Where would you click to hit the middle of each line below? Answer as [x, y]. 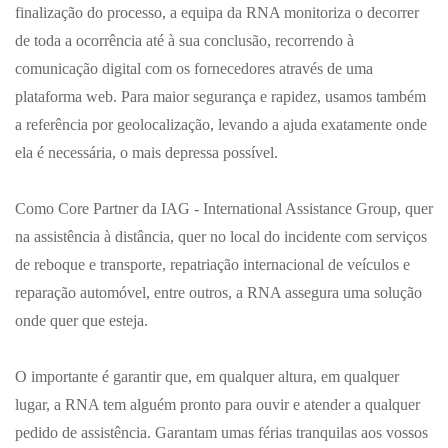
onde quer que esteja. [81, 320]
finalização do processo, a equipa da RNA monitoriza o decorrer [217, 12]
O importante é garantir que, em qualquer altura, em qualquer [207, 376]
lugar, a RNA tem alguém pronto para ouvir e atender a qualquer [217, 404]
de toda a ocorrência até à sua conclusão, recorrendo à [184, 40]
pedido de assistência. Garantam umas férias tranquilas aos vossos [221, 432]
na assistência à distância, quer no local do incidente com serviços [221, 236]
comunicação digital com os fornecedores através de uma [194, 68]
